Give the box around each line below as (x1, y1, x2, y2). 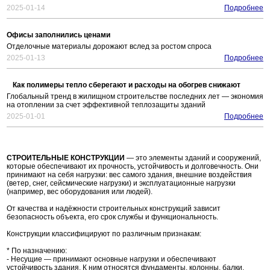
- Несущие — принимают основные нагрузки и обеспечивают (7, 255, 216, 264)
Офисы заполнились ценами (7, 31, 110, 40)
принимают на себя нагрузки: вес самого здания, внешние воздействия (7, 171, 252, 180)
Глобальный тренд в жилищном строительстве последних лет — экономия (7, 92, 263, 101)
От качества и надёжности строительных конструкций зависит (7, 204, 221, 213)
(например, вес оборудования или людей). (7, 187, 152, 196)
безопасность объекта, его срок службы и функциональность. (7, 213, 218, 222)
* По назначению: (7, 246, 67, 256)
